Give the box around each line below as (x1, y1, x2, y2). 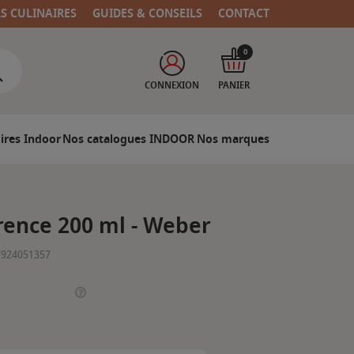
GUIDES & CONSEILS (92, 5, 203, 23)
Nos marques (196, 130, 269, 148)
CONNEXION (145, 78, 199, 92)
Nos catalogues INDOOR (62, 130, 195, 148)
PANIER (218, 78, 250, 92)
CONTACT (218, 5, 270, 23)
